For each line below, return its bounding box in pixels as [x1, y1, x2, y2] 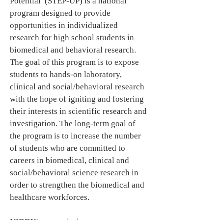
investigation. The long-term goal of [10, 119, 136, 128]
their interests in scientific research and [10, 107, 147, 116]
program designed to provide [10, 8, 110, 18]
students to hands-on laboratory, [10, 70, 122, 79]
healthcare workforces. [10, 192, 89, 202]
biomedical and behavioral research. [10, 45, 136, 55]
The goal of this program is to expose [10, 57, 139, 67]
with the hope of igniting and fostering [10, 94, 144, 104]
